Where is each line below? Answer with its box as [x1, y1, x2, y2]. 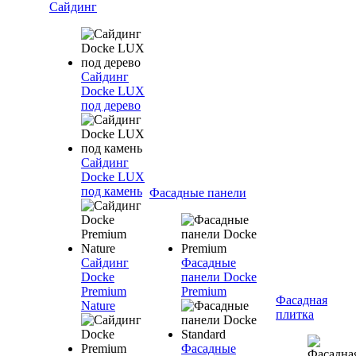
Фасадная [276, 293, 327, 307]
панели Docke [181, 270, 257, 284]
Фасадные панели [149, 186, 246, 199]
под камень [81, 184, 142, 198]
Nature [81, 299, 115, 312]
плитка [276, 308, 314, 321]
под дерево [81, 99, 141, 112]
